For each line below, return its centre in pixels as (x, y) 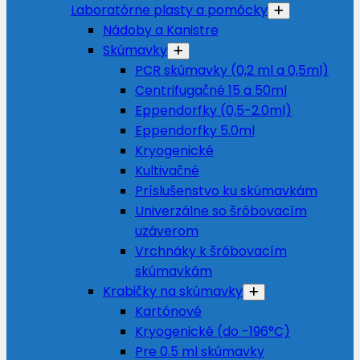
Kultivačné (167, 171)
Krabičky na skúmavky (173, 291)
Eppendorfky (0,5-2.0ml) (213, 110)
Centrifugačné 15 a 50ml (211, 90)
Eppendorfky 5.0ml (195, 131)
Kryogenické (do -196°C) (213, 331)
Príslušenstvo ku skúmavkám (226, 191)
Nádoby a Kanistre (161, 30)
